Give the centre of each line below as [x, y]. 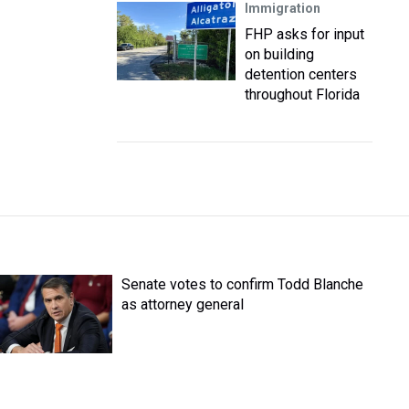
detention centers [301, 74]
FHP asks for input [304, 34]
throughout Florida [302, 94]
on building [279, 54]
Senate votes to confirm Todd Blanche [243, 284]
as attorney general [183, 304]
